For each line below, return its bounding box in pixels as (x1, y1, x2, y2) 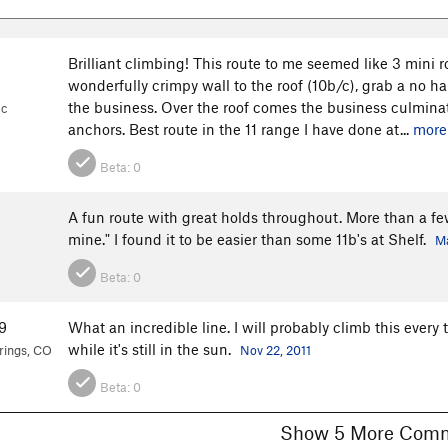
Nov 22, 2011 (240, 342, 311, 359)
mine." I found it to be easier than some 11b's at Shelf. (68, 230, 430, 249)
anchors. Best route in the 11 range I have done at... (68, 120, 413, 139)
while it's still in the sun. (68, 340, 235, 359)
